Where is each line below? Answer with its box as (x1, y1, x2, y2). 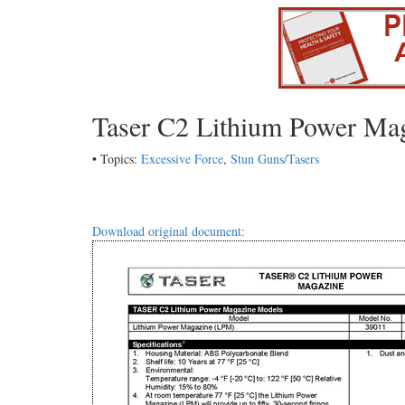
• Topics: (92, 150, 141, 167)
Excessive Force (141, 150, 223, 167)
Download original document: (92, 222, 245, 240)
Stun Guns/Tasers (231, 150, 319, 167)
